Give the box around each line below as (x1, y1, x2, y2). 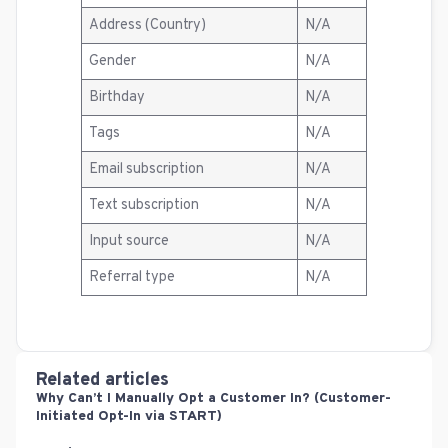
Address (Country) (89, 16, 207, 35)
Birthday (89, 88, 146, 107)
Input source (89, 232, 170, 251)
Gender (89, 52, 137, 71)
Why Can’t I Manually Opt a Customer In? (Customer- (36, 390, 391, 407)
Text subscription (89, 196, 200, 215)
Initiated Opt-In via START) (36, 408, 222, 425)
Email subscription (89, 160, 205, 179)
